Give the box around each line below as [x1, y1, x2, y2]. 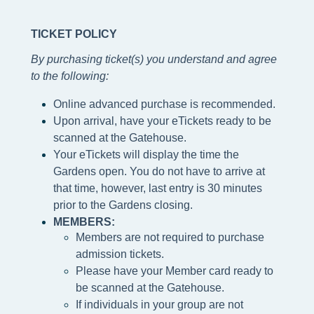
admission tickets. [76, 248, 164, 261]
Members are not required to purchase [76, 231, 264, 244]
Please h [76, 265, 120, 278]
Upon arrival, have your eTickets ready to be [53, 115, 271, 128]
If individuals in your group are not [76, 299, 243, 311]
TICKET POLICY [31, 28, 117, 41]
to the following [31, 70, 106, 83]
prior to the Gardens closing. [53, 199, 196, 212]
